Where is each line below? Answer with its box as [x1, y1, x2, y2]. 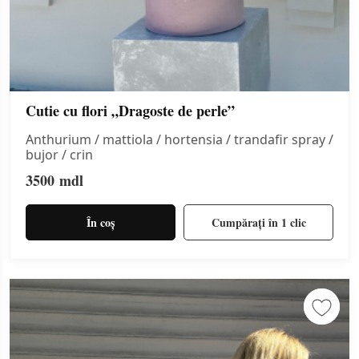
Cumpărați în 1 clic [211, 213, 306, 231]
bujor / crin [26, 146, 93, 164]
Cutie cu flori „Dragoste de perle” [26, 100, 235, 122]
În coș [87, 213, 115, 231]
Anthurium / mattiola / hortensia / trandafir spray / [26, 131, 333, 149]
